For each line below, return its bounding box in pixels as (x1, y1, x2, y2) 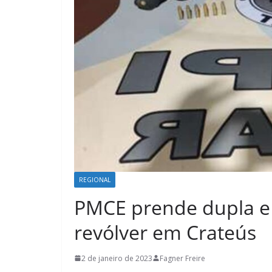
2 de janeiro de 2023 (81, 253, 152, 263)
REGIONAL (79, 175, 110, 184)
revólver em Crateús (74, 219, 256, 245)
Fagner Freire (160, 253, 205, 263)
